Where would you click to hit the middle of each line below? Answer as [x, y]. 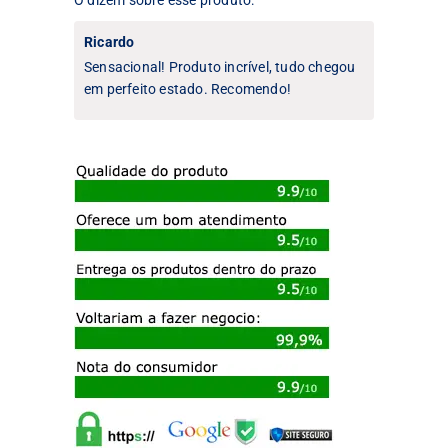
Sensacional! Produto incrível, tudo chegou [220, 66]
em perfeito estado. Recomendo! [187, 88]
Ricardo [109, 41]
